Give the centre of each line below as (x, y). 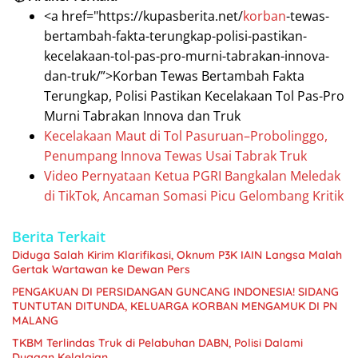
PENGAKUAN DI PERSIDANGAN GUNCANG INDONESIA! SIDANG (175, 291)
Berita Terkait (59, 236)
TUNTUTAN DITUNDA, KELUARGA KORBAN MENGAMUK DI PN (175, 306)
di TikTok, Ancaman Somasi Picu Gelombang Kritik (194, 195)
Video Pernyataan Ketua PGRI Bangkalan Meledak (192, 175)
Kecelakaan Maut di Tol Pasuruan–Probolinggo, (186, 135)
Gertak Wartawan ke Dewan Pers (101, 269)
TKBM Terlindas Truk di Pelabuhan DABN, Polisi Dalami (157, 342)
